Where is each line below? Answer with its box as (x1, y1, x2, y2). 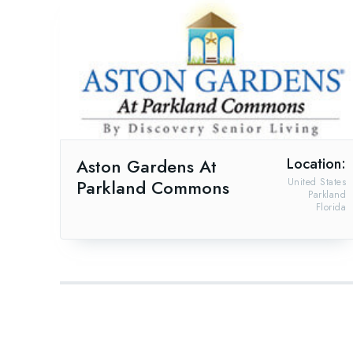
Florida (315, 200, 346, 215)
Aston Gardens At (76, 154, 217, 180)
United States (287, 175, 346, 190)
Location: (287, 154, 346, 175)
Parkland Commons (76, 175, 229, 201)
